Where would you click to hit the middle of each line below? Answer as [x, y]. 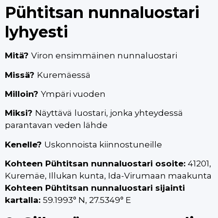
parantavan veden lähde [56, 125]
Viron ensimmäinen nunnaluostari [104, 56]
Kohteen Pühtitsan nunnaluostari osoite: [96, 164]
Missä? [21, 75]
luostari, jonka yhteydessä [129, 113]
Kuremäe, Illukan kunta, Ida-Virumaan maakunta [108, 176]
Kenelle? [25, 144]
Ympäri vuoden [73, 94]
